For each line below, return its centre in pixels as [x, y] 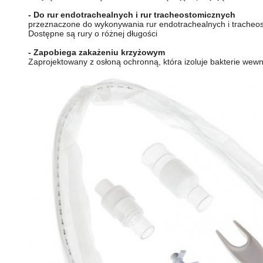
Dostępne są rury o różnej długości [93, 33]
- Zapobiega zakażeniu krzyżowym [97, 52]
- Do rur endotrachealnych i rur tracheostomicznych [132, 15]
